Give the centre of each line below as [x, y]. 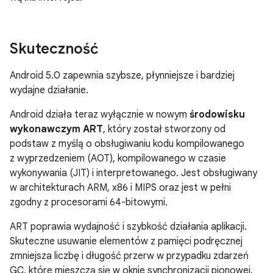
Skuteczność [54, 48]
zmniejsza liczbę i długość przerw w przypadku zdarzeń [129, 256]
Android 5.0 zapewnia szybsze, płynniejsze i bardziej [122, 75]
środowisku [217, 114]
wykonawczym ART [56, 129]
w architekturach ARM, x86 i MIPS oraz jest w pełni [120, 187]
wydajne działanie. [49, 90]
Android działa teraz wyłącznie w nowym [100, 114]
